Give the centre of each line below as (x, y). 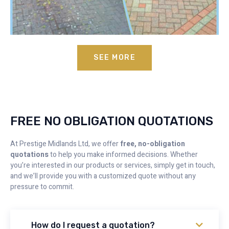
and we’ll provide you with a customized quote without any (103, 176)
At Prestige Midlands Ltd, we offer (65, 144)
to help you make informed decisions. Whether (123, 155)
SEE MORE (114, 58)
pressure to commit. (42, 187)
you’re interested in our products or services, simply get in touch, (113, 166)
